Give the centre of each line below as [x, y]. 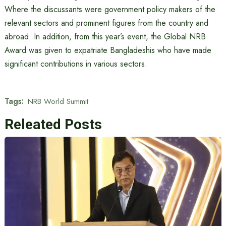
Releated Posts [53, 125]
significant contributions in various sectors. [76, 64]
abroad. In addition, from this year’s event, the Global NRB [105, 37]
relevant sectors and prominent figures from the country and [106, 23]
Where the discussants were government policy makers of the [110, 10]
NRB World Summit [58, 101]
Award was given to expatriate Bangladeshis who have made [108, 50]
